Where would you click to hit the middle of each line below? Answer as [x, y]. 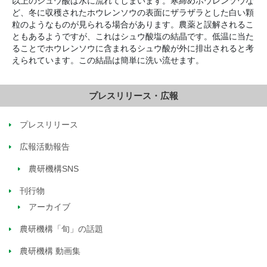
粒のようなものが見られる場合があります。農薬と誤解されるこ [133, 24]
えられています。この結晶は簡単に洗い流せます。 [108, 60]
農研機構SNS [54, 169]
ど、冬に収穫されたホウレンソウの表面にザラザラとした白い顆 [133, 12]
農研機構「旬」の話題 [61, 229]
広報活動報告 [45, 147]
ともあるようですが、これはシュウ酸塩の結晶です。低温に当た [133, 36]
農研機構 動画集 [50, 251]
